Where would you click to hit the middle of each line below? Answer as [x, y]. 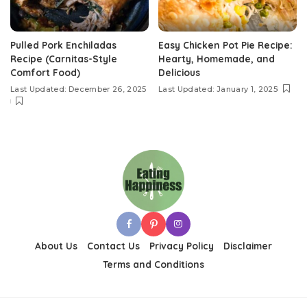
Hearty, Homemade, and [217, 59]
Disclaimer [248, 246]
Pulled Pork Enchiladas [63, 45]
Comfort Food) [45, 73]
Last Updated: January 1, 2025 [218, 89]
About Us [56, 246]
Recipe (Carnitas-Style [64, 59]
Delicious [179, 73]
